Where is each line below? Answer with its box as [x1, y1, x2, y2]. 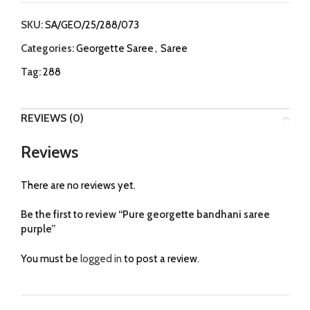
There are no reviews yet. [21, 179, 136, 192]
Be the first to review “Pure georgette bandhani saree [21, 208, 270, 221]
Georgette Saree [76, 42, 154, 55]
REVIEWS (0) [21, 111, 84, 125]
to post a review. [122, 252, 199, 265]
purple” [21, 222, 55, 235]
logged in [80, 252, 122, 265]
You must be [21, 252, 80, 265]
